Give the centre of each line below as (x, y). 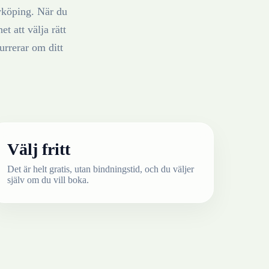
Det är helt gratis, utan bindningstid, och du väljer (100, 169)
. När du (49, 11)
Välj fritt (38, 149)
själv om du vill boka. (48, 180)
